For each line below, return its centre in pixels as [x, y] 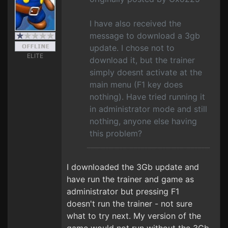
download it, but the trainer [142, 60]
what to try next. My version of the [134, 216]
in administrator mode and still [148, 109]
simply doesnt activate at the [146, 72]
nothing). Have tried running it [147, 97]
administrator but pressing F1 [123, 191]
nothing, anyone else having [143, 121]
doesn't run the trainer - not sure [130, 204]
